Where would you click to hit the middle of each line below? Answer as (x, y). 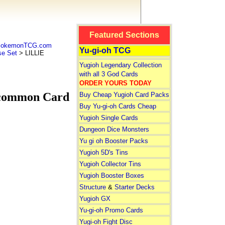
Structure (92, 187)
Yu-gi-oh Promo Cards (111, 210)
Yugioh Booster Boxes (111, 176)
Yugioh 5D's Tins (103, 152)
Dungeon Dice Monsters (114, 129)
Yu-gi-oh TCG (105, 50)
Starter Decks (134, 187)
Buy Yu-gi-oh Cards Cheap (118, 106)
